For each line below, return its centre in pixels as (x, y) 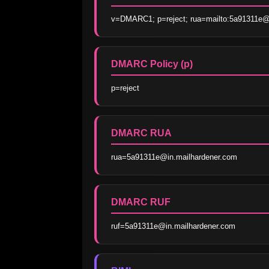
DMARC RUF (141, 202)
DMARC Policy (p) (152, 64)
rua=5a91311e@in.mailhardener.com (174, 157)
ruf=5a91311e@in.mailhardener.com (173, 226)
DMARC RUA (141, 133)
